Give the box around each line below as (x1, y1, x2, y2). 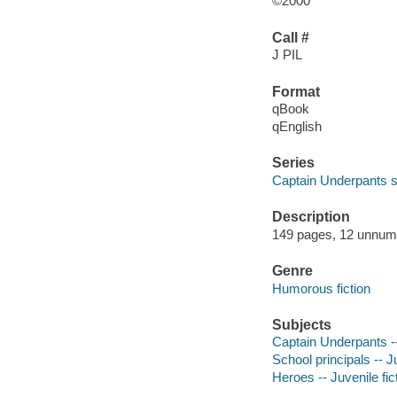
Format (271, 83, 320, 99)
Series (271, 155, 315, 171)
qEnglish (271, 119, 322, 135)
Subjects (271, 316, 331, 332)
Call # (271, 29, 309, 45)
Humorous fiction (271, 280, 370, 296)
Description (271, 209, 350, 225)
